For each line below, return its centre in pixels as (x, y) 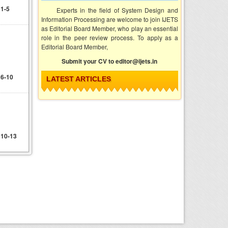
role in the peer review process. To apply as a (109, 37)
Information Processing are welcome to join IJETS (109, 19)
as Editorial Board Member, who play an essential (109, 28)
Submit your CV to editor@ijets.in (110, 61)
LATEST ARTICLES (78, 79)
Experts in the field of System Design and (117, 10)
